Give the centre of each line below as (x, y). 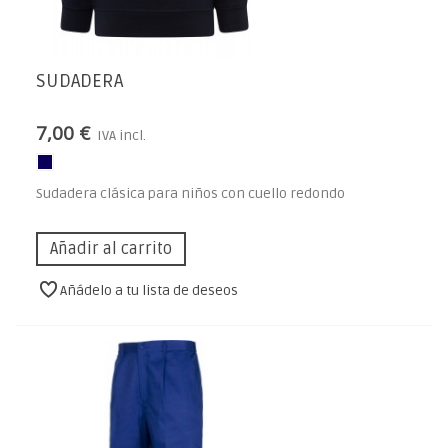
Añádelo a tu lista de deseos (149, 291)
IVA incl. (121, 136)
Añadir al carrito (111, 249)
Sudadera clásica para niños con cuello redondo (190, 194)
